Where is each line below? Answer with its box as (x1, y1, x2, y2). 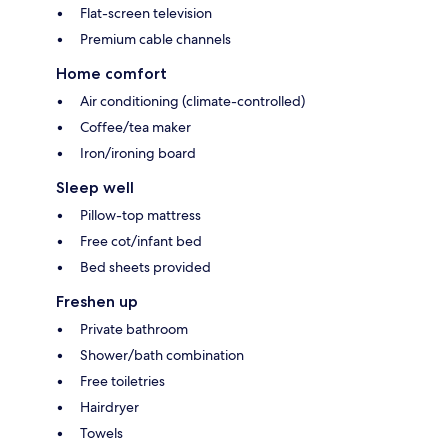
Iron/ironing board (80, 144, 196, 163)
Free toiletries (80, 372, 165, 391)
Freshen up (56, 292, 138, 312)
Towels (80, 424, 123, 443)
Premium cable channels (80, 30, 231, 49)
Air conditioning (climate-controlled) (80, 92, 305, 111)
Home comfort (56, 64, 167, 84)
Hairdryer (80, 398, 139, 417)
